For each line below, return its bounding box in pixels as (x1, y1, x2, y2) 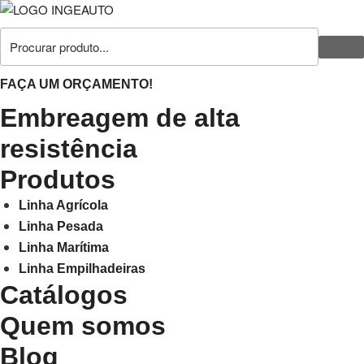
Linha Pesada (18, 219, 103, 233)
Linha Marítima (18, 240, 109, 254)
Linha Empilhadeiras (18, 262, 145, 275)
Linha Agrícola (18, 198, 108, 212)
